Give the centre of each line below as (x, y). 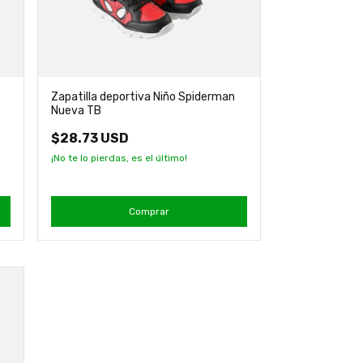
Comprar (149, 211)
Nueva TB (76, 110)
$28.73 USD (90, 138)
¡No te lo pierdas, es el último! (119, 158)
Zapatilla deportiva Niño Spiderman (143, 96)
